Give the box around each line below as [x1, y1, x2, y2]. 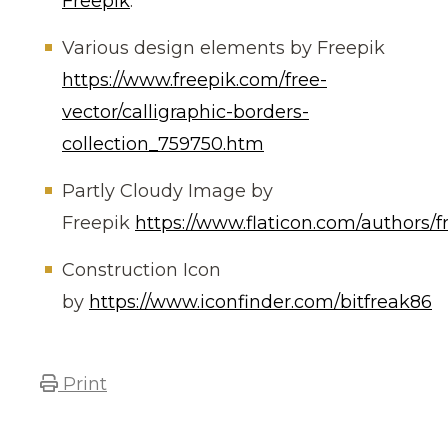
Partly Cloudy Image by [62, 180, 273, 202]
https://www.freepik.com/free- [62, 69, 327, 91]
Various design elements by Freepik [62, 37, 385, 59]
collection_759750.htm [62, 133, 264, 155]
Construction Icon [62, 259, 221, 281]
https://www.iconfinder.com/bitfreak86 [89, 291, 432, 313]
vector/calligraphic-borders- [62, 101, 309, 123]
